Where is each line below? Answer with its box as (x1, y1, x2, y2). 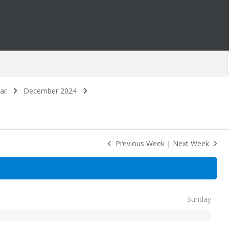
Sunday (187, 194, 211, 204)
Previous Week (111, 139, 165, 149)
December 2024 (23, 86, 77, 96)
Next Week (172, 139, 213, 149)
